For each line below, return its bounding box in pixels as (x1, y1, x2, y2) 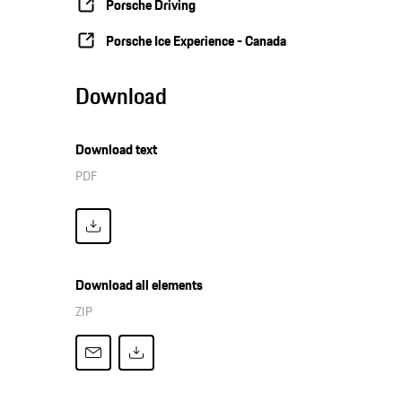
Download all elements (75, 275, 204, 296)
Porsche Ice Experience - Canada (106, 30, 287, 51)
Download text (75, 139, 158, 161)
